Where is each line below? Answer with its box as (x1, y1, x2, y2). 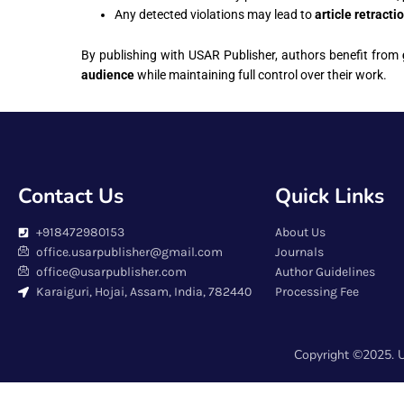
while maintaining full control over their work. (134, 67, 387, 82)
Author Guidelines (275, 263, 375, 280)
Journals (275, 243, 324, 260)
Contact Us (18, 181, 124, 210)
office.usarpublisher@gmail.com (36, 243, 223, 260)
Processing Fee (275, 283, 359, 299)
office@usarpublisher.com (36, 263, 187, 280)
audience (81, 67, 134, 82)
